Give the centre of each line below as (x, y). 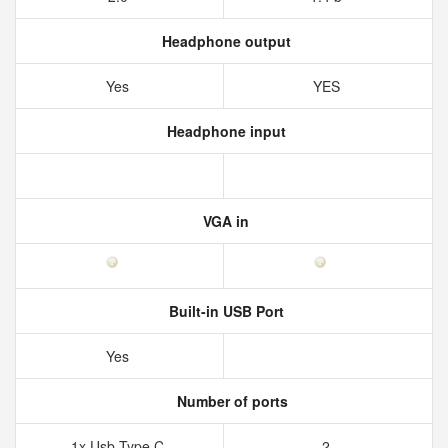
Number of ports (230, 401)
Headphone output (224, 41)
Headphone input (224, 131)
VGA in (224, 221)
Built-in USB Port (224, 311)
